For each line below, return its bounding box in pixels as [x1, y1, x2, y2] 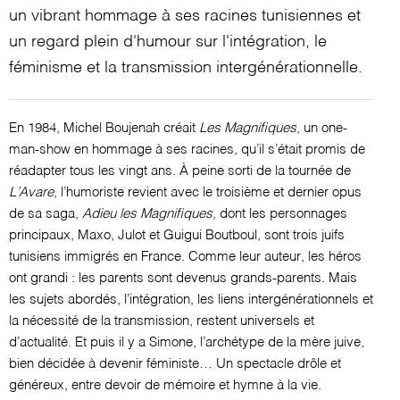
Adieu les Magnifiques [82, 207, 212, 221]
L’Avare [9, 186, 54, 199]
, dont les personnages [212, 207, 347, 221]
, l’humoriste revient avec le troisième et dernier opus [54, 186, 362, 199]
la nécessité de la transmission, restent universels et [9, 314, 314, 328]
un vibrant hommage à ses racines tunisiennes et [9, 8, 361, 24]
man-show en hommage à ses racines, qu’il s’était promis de [9, 143, 365, 156]
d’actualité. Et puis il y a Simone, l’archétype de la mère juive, [9, 336, 364, 349]
